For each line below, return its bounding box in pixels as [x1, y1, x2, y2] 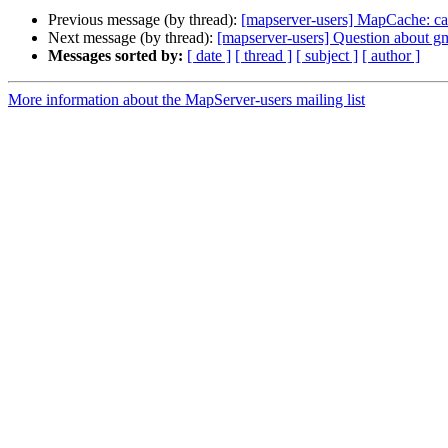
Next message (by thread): [48, 29, 217, 47]
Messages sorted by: [48, 47, 183, 65]
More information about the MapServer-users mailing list [8, 91, 365, 109]
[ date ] [187, 47, 231, 65]
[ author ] [362, 47, 420, 65]
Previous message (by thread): [48, 11, 241, 29]
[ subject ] [296, 47, 358, 65]
